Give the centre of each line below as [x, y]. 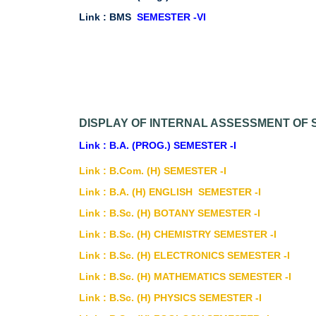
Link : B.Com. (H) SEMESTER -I [153, 171]
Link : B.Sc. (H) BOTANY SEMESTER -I [170, 213]
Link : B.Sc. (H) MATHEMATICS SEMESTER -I [185, 276]
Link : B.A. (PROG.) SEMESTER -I [158, 145]
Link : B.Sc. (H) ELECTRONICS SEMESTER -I [184, 255]
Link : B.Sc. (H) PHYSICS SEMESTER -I [170, 298]
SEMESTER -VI [171, 17]
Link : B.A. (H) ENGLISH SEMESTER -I [170, 192]
